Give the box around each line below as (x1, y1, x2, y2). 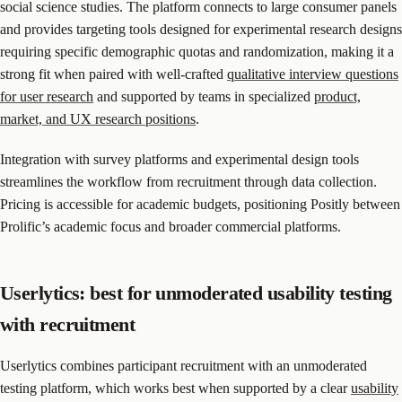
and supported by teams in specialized (93, 88, 314, 104)
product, (314, 88, 361, 104)
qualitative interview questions (227, 66, 398, 82)
